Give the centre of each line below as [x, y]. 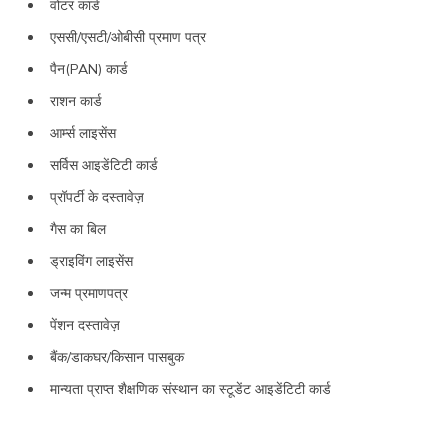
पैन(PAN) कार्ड [89, 68]
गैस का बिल [78, 228]
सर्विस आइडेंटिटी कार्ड [106, 164]
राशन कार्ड [78, 100]
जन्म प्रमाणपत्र [89, 292]
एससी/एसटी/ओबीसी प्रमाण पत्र [128, 36]
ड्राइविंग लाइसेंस [91, 260]
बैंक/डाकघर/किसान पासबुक [117, 356]
